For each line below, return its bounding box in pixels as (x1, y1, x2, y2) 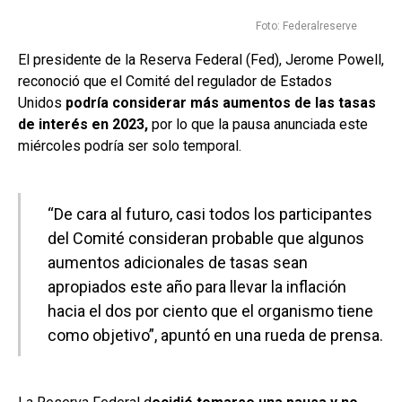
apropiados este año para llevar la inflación (48, 277, 346, 297)
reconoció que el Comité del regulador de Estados (18, 73, 332, 91)
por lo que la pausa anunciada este (148, 116, 368, 134)
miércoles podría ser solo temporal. (18, 137, 241, 155)
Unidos (18, 94, 66, 112)
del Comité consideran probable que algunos (48, 229, 364, 249)
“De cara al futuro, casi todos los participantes (48, 205, 372, 224)
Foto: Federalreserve (256, 20, 357, 33)
